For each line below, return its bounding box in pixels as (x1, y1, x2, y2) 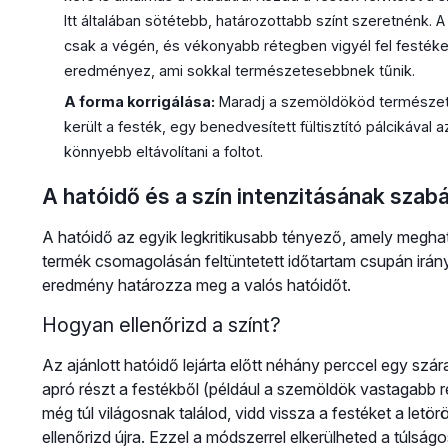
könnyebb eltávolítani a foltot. (63, 142, 263, 160)
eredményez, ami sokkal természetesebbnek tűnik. (63, 62, 415, 80)
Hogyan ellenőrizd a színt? (41, 312, 281, 337)
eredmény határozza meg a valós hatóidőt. (41, 274, 351, 295)
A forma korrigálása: (63, 92, 215, 110)
